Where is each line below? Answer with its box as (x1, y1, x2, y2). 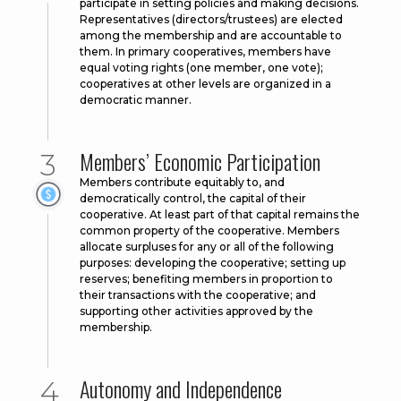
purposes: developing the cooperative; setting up (80, 256, 346, 270)
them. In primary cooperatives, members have (80, 45, 331, 59)
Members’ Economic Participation (80, 145, 320, 178)
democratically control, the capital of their (80, 192, 306, 206)
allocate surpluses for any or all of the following (80, 240, 334, 254)
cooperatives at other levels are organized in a (80, 77, 331, 91)
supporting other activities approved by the (80, 304, 313, 319)
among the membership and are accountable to (80, 29, 342, 43)
